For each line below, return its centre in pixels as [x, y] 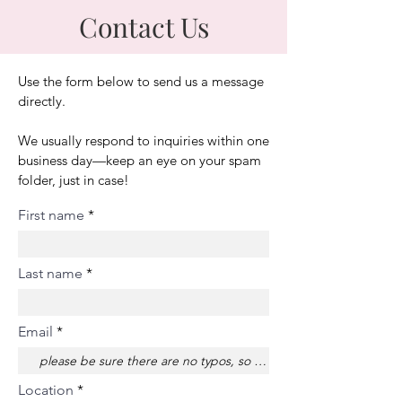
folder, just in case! [74, 180]
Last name [50, 273]
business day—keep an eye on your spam [140, 160]
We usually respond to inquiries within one [144, 140]
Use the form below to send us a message [141, 81]
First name [51, 215]
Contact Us [144, 27]
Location [46, 390]
